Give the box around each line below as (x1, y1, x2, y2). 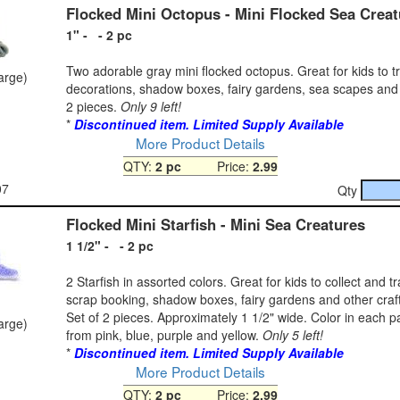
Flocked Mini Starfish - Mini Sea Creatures (66, 212, 365, 235)
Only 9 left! (121, 96, 181, 115)
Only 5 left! (262, 325, 323, 344)
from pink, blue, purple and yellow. (66, 325, 262, 344)
